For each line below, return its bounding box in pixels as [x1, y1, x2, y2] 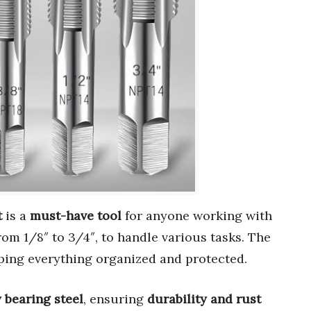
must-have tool [30, 208, 121, 224]
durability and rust [147, 291, 261, 308]
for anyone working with [121, 208, 272, 224]
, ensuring [83, 291, 147, 308]
